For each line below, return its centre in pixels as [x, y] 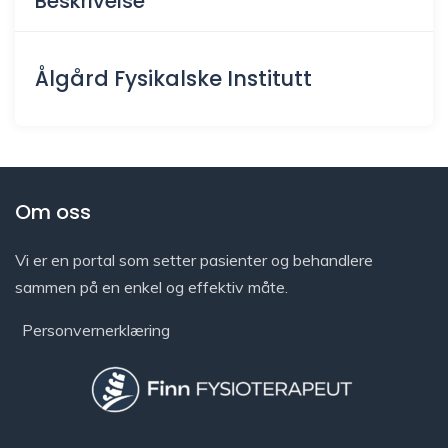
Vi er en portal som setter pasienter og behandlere [194, 259]
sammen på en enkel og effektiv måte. [151, 286]
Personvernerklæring [96, 329]
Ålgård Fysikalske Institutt [173, 79]
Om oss [53, 211]
